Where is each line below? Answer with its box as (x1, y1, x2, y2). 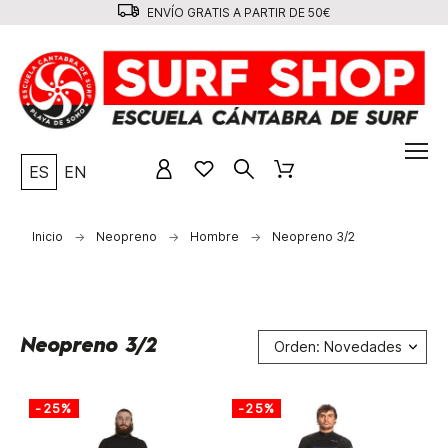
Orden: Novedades (273, 337, 402, 355)
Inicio (31, 228, 63, 244)
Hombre (189, 228, 239, 244)
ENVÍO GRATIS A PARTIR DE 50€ (143, 4, 331, 20)
